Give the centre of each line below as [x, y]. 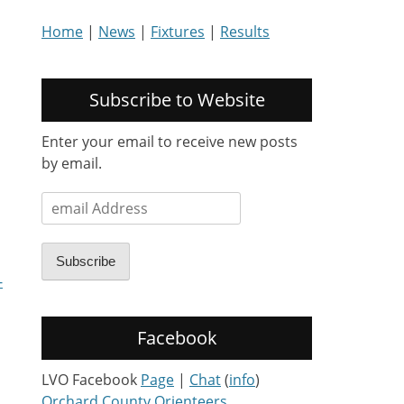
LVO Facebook [91, 380]
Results [245, 32]
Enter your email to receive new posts [170, 142]
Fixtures [178, 32]
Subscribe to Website [177, 100]
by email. [72, 163]
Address [69, 224]
